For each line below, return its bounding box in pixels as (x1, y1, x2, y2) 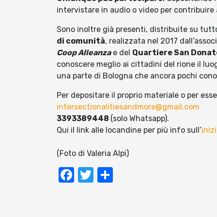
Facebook (74, 166, 144, 185)
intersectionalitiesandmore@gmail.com (57, 102, 200, 112)
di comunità (57, 36, 105, 46)
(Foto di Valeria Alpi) (57, 149, 129, 158)
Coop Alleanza (57, 48, 111, 58)
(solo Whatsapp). (110, 114, 169, 124)
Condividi (113, 166, 179, 185)
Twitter (93, 166, 145, 185)
